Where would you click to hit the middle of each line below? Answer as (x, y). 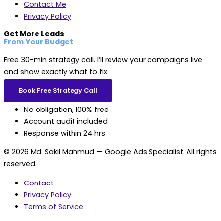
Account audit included (66, 121)
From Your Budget (38, 42)
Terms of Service (54, 206)
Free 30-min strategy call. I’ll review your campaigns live (103, 59)
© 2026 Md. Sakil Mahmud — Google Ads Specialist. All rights (110, 152)
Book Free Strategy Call (58, 91)
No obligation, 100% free (66, 109)
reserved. (20, 164)
